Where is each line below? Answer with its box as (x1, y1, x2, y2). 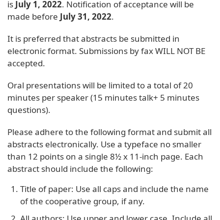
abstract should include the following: (7, 163, 153, 174)
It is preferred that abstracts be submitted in (7, 32, 180, 44)
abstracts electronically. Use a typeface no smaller (7, 138, 201, 150)
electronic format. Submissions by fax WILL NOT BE (7, 45, 205, 56)
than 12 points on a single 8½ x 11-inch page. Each (7, 150, 203, 162)
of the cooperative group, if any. (20, 195, 145, 207)
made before (7, 10, 60, 22)
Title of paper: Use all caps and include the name (20, 183, 209, 194)
